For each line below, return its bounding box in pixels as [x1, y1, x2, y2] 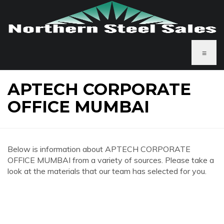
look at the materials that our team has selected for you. [7, 166, 206, 176]
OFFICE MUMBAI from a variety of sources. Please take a [7, 155, 214, 165]
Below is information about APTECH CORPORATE [7, 144, 190, 154]
